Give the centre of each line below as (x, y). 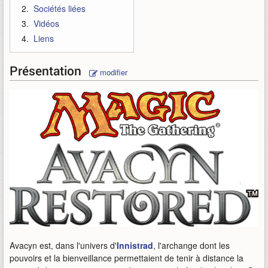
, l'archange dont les (191, 246)
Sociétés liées (60, 8)
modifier (112, 72)
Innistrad (135, 246)
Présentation (47, 71)
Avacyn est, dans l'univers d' (63, 246)
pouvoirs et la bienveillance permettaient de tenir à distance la (127, 258)
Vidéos (46, 23)
